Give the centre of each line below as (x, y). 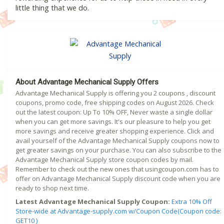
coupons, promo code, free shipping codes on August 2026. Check (115, 103)
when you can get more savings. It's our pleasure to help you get (113, 122)
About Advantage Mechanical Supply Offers (87, 82)
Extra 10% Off (192, 202)
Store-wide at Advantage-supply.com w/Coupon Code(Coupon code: (118, 211)
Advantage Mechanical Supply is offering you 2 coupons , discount (115, 93)
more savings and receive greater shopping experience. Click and (115, 131)
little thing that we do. (52, 8)
